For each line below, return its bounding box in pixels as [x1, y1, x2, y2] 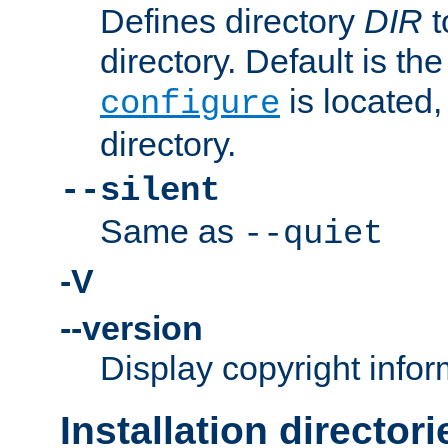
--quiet [243, 215, 383, 254]
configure [100, 85, 280, 124]
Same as [100, 212, 243, 251]
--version [60, 309, 203, 348]
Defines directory [100, 2, 364, 41]
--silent [60, 172, 220, 211]
